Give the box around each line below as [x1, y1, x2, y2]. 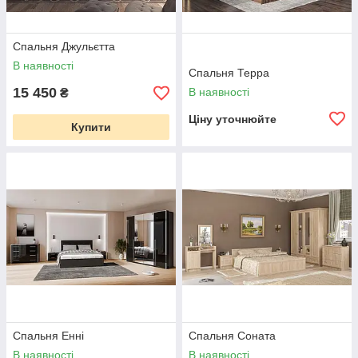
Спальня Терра [189, 66, 269, 79]
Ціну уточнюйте [189, 113, 276, 125]
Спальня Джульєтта [13, 40, 115, 53]
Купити [71, 121, 111, 133]
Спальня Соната [189, 329, 276, 342]
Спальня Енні [13, 329, 84, 342]
